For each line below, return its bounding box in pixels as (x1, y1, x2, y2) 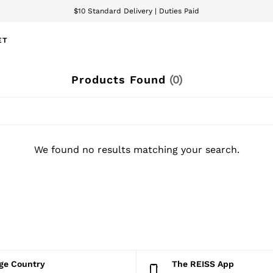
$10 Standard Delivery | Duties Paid (74, 7, 199, 15)
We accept (28, 29, 70, 38)
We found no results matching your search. (34, 144, 239, 155)
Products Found (71, 73, 166, 86)
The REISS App (177, 259, 234, 269)
